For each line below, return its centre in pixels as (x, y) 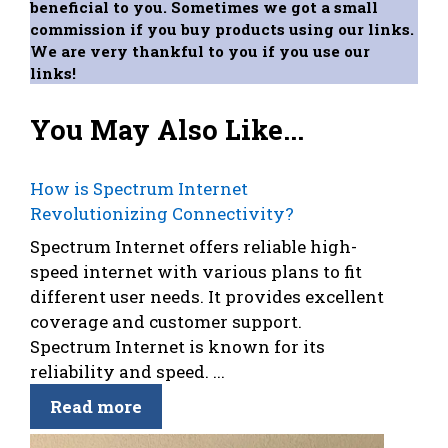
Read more (96, 407)
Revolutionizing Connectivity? (162, 213)
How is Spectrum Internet (139, 188)
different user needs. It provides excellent (207, 297)
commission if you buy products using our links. (222, 28)
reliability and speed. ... (127, 372)
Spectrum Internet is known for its (177, 347)
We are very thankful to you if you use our (200, 50)
